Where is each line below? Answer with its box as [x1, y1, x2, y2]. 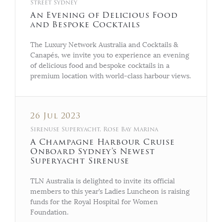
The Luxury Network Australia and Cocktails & [30, 40, 178, 49]
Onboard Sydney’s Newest [30, 145, 155, 158]
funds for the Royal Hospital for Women [30, 197, 158, 206]
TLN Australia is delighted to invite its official [30, 176, 175, 185]
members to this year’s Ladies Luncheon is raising [30, 187, 190, 196]
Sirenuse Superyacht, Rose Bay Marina [30, 124, 158, 134]
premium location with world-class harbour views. [30, 71, 191, 80]
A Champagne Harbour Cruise [30, 136, 175, 148]
